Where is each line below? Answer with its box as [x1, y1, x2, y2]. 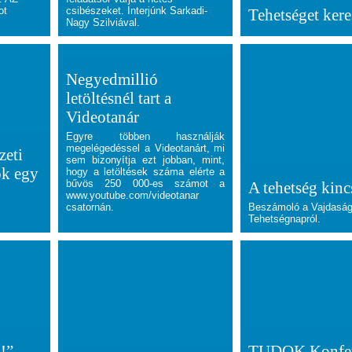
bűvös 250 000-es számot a [65, 178, 225, 189]
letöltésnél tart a [65, 89, 171, 107]
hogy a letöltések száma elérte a [65, 166, 225, 178]
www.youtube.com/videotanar [65, 189, 199, 201]
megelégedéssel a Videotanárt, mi [65, 142, 225, 154]
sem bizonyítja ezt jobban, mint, [65, 154, 225, 166]
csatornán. [65, 201, 114, 213]
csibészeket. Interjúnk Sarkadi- [65, 5, 207, 16]
